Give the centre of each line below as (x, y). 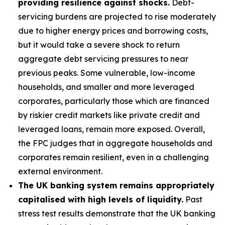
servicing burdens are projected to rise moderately (117, 17)
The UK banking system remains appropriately (116, 185)
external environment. (60, 171)
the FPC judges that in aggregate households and (115, 143)
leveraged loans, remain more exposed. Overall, (111, 129)
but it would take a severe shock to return (99, 45)
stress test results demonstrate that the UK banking (117, 213)
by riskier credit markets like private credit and (109, 115)
